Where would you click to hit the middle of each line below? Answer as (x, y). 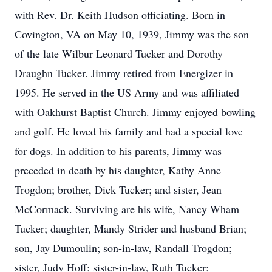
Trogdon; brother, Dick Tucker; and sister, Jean (118, 189)
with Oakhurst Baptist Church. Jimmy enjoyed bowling (135, 112)
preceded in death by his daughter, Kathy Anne (118, 170)
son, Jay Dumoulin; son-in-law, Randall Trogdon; (123, 248)
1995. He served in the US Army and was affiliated (127, 92)
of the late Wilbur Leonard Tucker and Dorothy (119, 53)
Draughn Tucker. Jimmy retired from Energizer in (124, 73)
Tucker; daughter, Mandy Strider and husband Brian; (131, 228)
